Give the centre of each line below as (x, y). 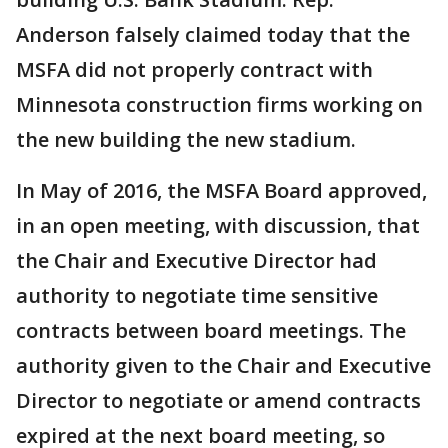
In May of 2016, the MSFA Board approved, (221, 190)
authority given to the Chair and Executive (223, 365)
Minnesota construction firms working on (219, 104)
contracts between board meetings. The (211, 330)
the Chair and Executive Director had (196, 260)
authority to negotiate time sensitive (197, 295)
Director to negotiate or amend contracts (218, 400)
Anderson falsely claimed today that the (213, 34)
